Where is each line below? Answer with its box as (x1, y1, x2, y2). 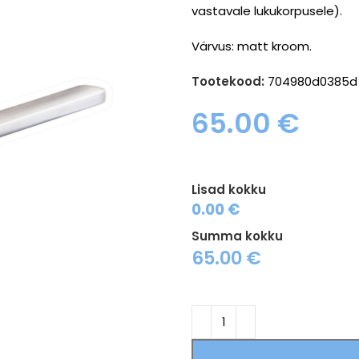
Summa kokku (191, 227, 283, 244)
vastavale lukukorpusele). (191, 2, 345, 19)
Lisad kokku (191, 181, 266, 198)
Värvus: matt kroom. (191, 38, 312, 54)
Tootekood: (191, 73, 268, 90)
